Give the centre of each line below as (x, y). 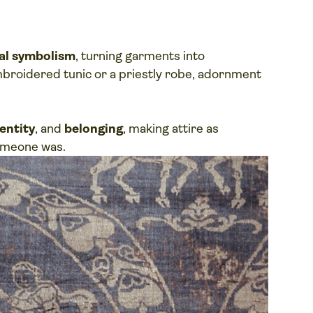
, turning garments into (140, 56)
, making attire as (171, 129)
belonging (94, 129)
